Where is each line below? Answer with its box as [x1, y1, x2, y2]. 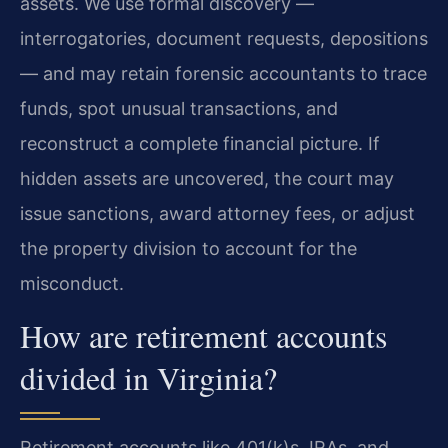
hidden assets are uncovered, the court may [20, 167, 394, 189]
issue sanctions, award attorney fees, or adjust [20, 202, 415, 224]
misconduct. [20, 272, 124, 294]
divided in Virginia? [20, 356, 277, 400]
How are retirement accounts [20, 314, 387, 358]
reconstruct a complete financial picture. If [20, 132, 380, 154]
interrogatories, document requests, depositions [20, 27, 428, 49]
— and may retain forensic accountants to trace [20, 62, 427, 84]
